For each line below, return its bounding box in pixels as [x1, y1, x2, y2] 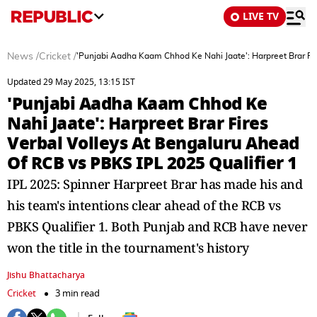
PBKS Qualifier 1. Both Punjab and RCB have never [7, 218, 307, 235]
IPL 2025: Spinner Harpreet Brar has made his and [7, 175, 302, 192]
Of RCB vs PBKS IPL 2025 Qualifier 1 [7, 150, 297, 176]
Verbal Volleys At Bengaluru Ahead [7, 130, 299, 156]
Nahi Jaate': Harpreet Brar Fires [7, 110, 267, 137]
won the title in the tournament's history [7, 239, 249, 256]
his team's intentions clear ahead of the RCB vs [7, 197, 281, 214]
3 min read [55, 287, 100, 300]
